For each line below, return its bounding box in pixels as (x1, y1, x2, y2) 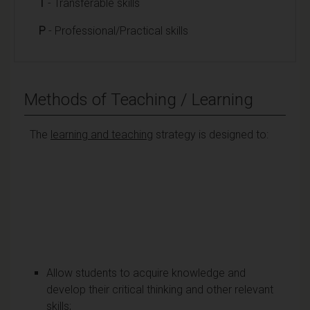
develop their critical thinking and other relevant (46, 282, 273, 296)
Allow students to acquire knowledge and (46, 266, 246, 280)
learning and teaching (51, 127, 153, 141)
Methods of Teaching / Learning (24, 89, 253, 109)
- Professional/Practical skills (46, 24, 188, 37)
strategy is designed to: (153, 127, 268, 141)
